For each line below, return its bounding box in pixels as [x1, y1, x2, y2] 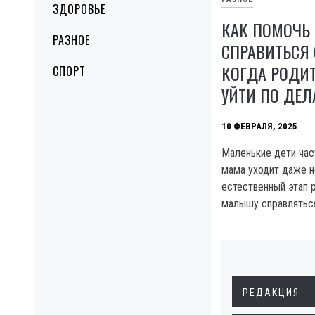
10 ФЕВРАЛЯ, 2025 [221, 120, 297, 131]
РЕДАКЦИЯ [243, 286, 300, 298]
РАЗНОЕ [53, 32, 90, 49]
